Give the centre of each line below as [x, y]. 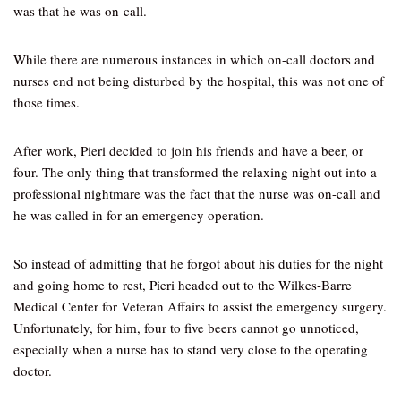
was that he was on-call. [80, 11]
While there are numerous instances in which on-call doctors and [194, 59]
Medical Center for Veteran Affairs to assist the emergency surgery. [200, 306]
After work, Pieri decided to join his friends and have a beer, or [188, 150]
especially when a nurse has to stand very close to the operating [191, 349]
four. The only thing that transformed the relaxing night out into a [195, 172]
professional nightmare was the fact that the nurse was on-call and [197, 193]
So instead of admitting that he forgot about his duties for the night [198, 263]
